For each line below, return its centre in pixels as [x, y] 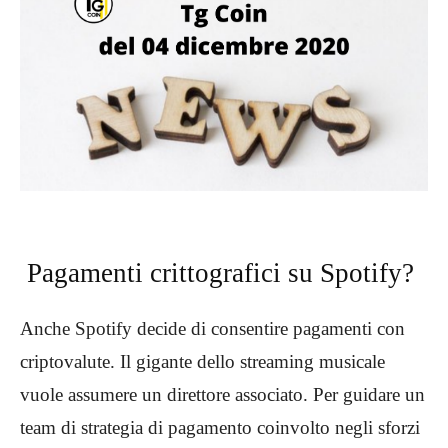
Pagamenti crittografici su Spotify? [224, 272]
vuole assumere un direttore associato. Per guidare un [222, 394]
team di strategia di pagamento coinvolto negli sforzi [220, 427]
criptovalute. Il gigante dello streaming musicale [202, 361]
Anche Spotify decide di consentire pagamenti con [212, 328]
